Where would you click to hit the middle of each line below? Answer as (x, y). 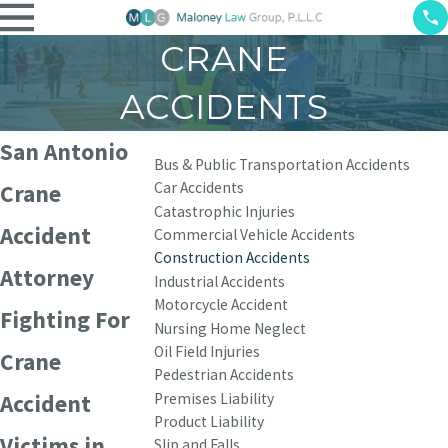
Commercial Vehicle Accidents (254, 235)
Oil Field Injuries (207, 351)
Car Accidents (199, 188)
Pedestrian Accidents (224, 375)
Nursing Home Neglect (230, 328)
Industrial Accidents (219, 281)
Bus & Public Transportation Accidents (282, 164)
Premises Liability (214, 398)
